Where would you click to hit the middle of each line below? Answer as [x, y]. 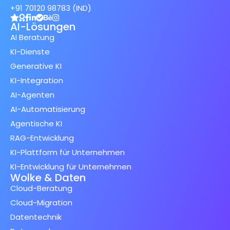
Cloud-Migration [41, 203]
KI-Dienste [30, 52]
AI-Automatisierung [48, 109]
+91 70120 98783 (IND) [51, 8]
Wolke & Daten [48, 178]
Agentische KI [36, 124]
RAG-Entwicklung [42, 138]
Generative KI [36, 66]
